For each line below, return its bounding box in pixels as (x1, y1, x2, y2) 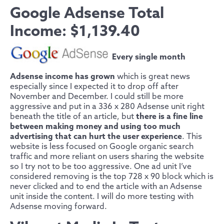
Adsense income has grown (10, 71, 115, 81)
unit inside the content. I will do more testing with (10, 191, 193, 201)
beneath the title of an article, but (10, 111, 136, 121)
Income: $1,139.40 (10, 22, 140, 41)
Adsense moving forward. (10, 201, 107, 211)
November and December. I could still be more (10, 91, 183, 101)
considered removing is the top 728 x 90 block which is (10, 171, 213, 181)
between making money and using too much (10, 121, 180, 131)
